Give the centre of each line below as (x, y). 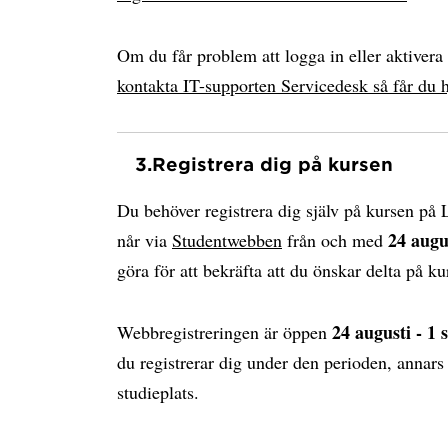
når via (144, 240)
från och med (335, 240)
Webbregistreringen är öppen (224, 332)
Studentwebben (227, 240)
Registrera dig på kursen (272, 164)
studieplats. (158, 392)
